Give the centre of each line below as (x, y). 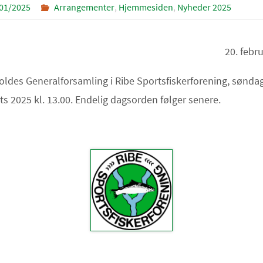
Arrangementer (84, 7)
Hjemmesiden (146, 7)
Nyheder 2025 (204, 7)
